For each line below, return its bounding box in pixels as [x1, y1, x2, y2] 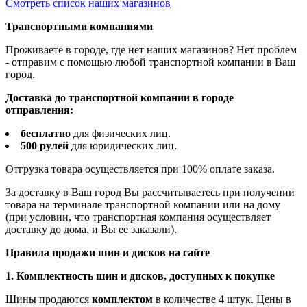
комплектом [92, 293, 153, 306]
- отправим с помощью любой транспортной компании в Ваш [5, 56, 295, 69]
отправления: [5, 104, 73, 116]
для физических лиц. [71, 127, 171, 140]
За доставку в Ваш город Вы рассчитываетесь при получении [5, 186, 295, 199]
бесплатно [21, 127, 71, 140]
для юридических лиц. [69, 140, 177, 152]
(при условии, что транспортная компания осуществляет [5, 211, 271, 223]
